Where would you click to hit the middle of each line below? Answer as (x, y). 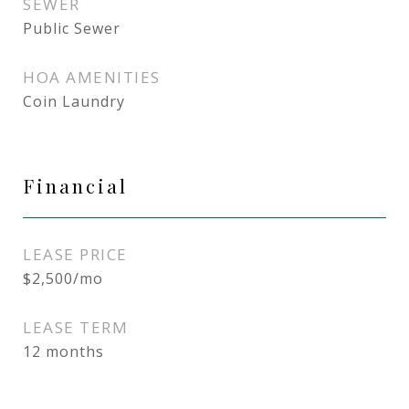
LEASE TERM (75, 327)
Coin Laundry (74, 101)
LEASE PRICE (75, 254)
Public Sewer (72, 28)
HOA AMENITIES (92, 77)
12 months (63, 351)
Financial (75, 185)
